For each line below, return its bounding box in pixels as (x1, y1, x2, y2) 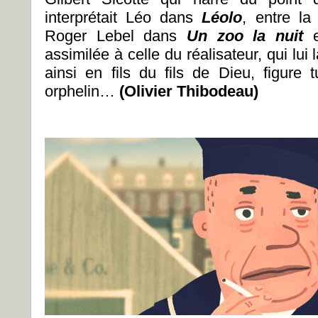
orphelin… (45, 82, 119, 100)
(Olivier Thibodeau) (119, 82, 258, 100)
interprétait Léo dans (45, 9, 202, 26)
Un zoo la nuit (187, 27, 303, 45)
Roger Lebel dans (45, 27, 187, 45)
